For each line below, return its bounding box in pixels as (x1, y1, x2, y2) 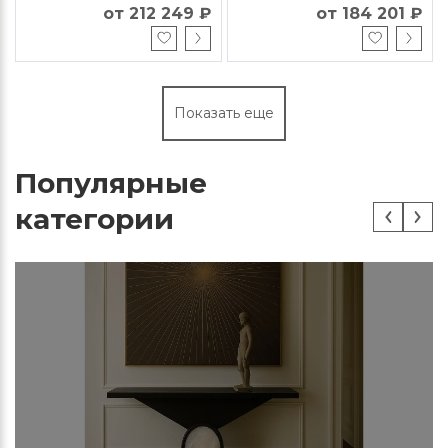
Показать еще (174, 103, 274, 122)
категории (15, 201, 174, 236)
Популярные (15, 165, 207, 200)
